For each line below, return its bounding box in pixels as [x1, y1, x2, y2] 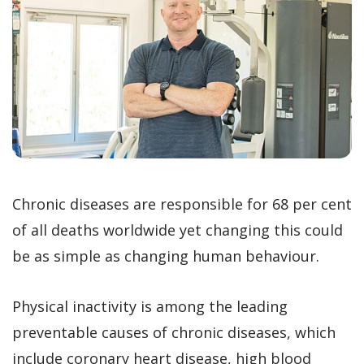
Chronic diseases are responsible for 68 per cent [12, 193, 352, 214]
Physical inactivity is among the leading [12, 296, 288, 316]
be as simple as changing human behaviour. [12, 245, 319, 266]
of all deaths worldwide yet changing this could [12, 219, 343, 240]
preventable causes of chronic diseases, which [12, 322, 336, 342]
